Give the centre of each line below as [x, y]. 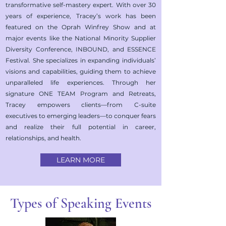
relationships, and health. [43, 138]
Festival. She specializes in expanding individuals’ [81, 60]
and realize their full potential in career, [81, 127]
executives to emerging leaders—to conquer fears [81, 116]
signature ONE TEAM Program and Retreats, [81, 94]
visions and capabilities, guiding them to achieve [81, 71]
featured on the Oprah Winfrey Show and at [81, 27]
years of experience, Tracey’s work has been [81, 16]
